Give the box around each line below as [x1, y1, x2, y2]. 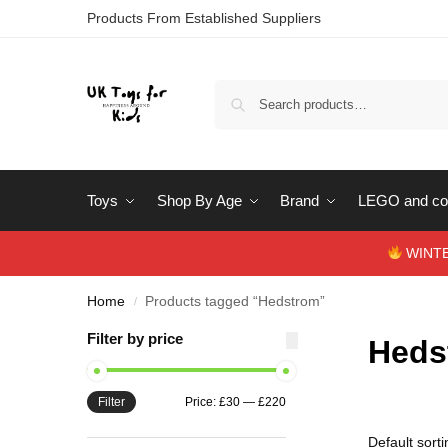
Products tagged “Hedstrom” [145, 294, 326, 309]
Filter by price [87, 330, 183, 347]
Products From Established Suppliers [87, 10, 321, 26]
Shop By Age [156, 192, 242, 209]
